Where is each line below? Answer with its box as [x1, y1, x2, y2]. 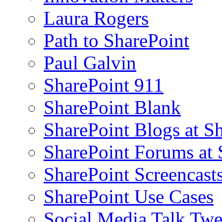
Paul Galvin [44, 52, 136, 74]
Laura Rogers [44, 7, 149, 29]
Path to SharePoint [44, 30, 189, 52]
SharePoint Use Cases [44, 186, 214, 208]
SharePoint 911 [44, 74, 164, 96]
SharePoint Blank [44, 97, 181, 118]
